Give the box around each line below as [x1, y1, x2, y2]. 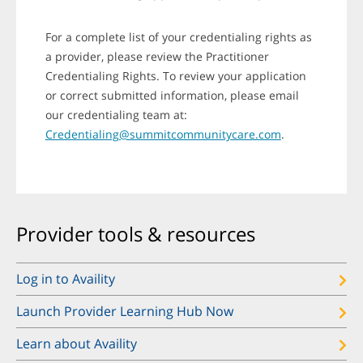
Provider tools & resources [16, 220, 255, 248]
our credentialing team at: [45, 107, 187, 123]
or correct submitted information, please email [45, 88, 299, 104]
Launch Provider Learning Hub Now [16, 302, 233, 321]
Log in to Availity [16, 270, 115, 288]
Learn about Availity [16, 335, 137, 353]
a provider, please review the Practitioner [45, 49, 269, 65]
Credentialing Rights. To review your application [45, 68, 306, 84]
